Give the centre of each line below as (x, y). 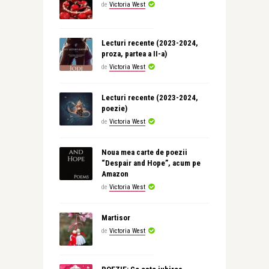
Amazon (115, 174)
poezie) (114, 108)
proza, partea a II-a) (134, 54)
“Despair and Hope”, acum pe (151, 163)
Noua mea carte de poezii (144, 152)
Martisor (116, 218)
